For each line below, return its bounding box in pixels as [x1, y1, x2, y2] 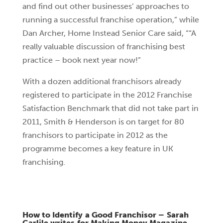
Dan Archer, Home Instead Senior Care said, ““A [22, 28, 196, 38]
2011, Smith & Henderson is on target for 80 [22, 117, 184, 126]
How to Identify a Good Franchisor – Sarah [22, 210, 189, 220]
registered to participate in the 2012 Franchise [22, 90, 192, 100]
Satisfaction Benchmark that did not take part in [22, 104, 199, 113]
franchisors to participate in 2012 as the [22, 130, 168, 140]
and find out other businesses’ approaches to [22, 1, 189, 11]
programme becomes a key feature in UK [22, 144, 173, 153]
